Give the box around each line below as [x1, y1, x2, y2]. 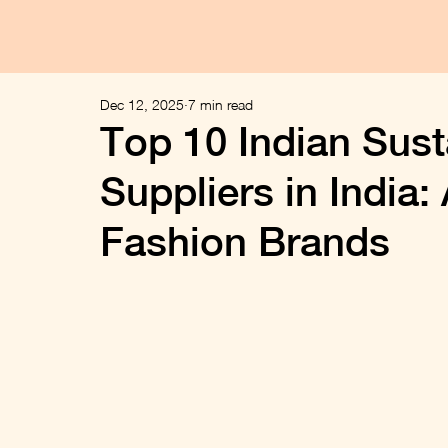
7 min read [188, 96, 253, 114]
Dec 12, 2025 [100, 96, 184, 114]
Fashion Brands [100, 217, 390, 265]
